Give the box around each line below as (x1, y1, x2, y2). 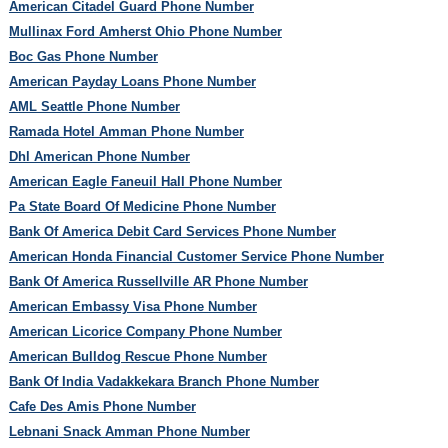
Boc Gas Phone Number (8, 48, 158, 64)
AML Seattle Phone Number (8, 98, 180, 114)
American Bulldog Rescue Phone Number (8, 348, 267, 364)
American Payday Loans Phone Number (8, 73, 256, 89)
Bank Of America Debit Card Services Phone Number (8, 223, 336, 239)
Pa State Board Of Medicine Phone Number (8, 198, 276, 214)
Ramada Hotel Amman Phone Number (8, 123, 244, 139)
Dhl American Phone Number (8, 148, 190, 164)
